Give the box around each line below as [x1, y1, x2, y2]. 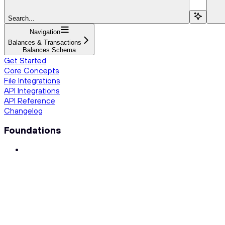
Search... [8, 14, 35, 22]
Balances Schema [23, 46, 76, 54]
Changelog [4, 105, 43, 116]
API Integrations [4, 85, 60, 95]
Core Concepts [4, 65, 59, 75]
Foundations [4, 124, 61, 136]
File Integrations [4, 75, 60, 85]
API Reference [4, 95, 55, 105]
